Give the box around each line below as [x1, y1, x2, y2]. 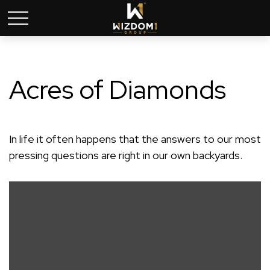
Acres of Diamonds [9, 72, 226, 107]
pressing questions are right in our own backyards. [9, 148, 242, 162]
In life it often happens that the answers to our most [9, 132, 261, 146]
